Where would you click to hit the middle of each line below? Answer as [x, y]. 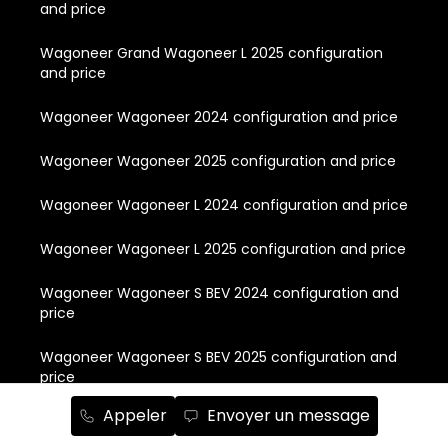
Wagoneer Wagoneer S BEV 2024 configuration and [219, 292]
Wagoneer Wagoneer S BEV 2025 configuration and [218, 356]
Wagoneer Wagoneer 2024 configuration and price [219, 116]
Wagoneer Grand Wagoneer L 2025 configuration [211, 52]
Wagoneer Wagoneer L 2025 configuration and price [223, 248]
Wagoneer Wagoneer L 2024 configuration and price [224, 204]
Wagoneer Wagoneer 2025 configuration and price [218, 160]
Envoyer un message [288, 415]
